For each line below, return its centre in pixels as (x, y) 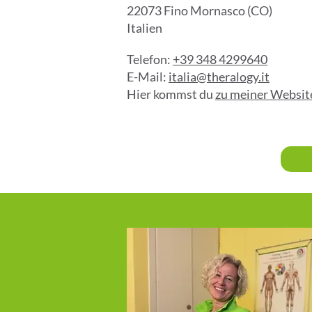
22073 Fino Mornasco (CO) (200, 10)
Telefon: (150, 59)
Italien (145, 28)
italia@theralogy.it (219, 77)
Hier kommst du (171, 94)
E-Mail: (148, 77)
